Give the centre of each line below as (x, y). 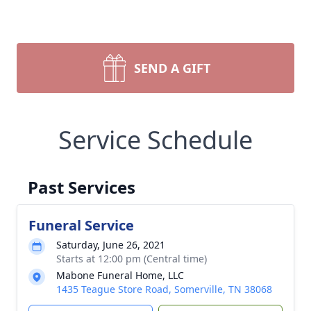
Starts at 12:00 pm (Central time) (132, 259)
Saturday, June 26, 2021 (111, 245)
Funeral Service (81, 225)
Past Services (82, 187)
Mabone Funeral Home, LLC (120, 275)
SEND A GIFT (172, 68)
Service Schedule (155, 140)
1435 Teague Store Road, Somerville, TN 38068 (164, 289)
